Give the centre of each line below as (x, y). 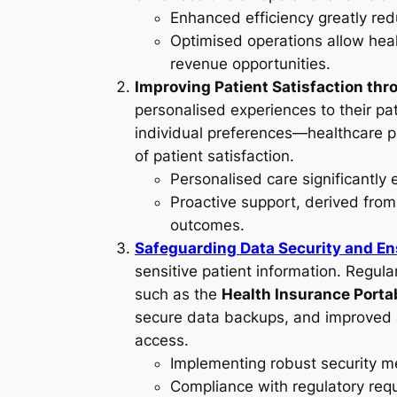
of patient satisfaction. (214, 156)
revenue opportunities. (250, 64)
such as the (178, 295)
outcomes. (207, 226)
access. (162, 341)
